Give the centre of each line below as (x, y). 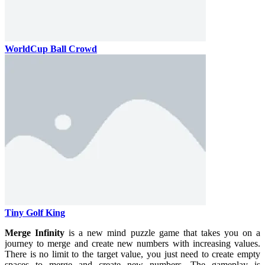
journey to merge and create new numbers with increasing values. (132, 243)
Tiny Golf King (35, 212)
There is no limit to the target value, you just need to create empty (132, 254)
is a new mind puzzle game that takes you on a (163, 232)
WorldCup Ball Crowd (51, 49)
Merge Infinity (35, 232)
